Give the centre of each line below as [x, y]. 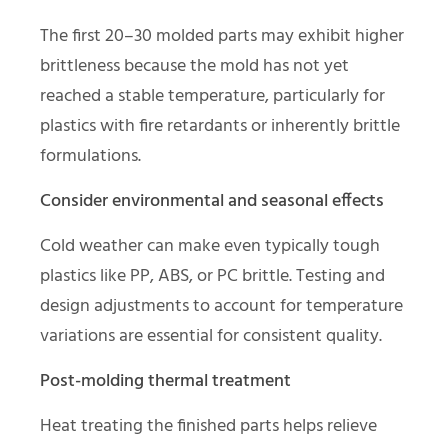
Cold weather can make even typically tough [210, 246]
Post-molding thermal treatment [165, 381]
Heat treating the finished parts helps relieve [208, 426]
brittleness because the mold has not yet [194, 66]
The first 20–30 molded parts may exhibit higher [222, 36]
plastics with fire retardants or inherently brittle [220, 126]
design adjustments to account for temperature [221, 306]
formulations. [90, 156]
